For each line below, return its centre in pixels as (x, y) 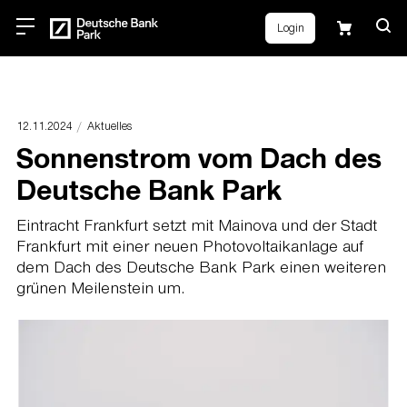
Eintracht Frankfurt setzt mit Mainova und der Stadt (196, 225)
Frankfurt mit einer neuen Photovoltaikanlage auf (189, 246)
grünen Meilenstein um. (100, 288)
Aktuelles (110, 125)
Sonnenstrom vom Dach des (199, 156)
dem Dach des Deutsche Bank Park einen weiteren (201, 267)
